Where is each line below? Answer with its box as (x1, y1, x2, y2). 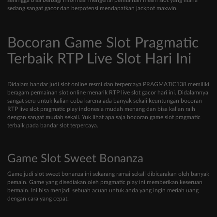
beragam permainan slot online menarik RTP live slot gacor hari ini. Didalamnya (7, 90, 208, 96)
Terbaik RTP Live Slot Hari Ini (7, 52, 191, 67)
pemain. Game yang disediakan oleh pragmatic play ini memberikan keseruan (7, 179, 202, 186)
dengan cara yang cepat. (7, 196, 69, 202)
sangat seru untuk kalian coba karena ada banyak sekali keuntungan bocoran (7, 98, 202, 104)
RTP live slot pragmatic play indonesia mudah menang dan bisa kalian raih (7, 106, 195, 112)
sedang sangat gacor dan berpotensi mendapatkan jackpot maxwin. (7, 5, 178, 12)
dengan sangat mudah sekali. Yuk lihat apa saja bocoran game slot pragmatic (7, 114, 201, 121)
